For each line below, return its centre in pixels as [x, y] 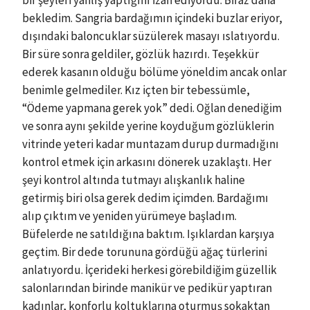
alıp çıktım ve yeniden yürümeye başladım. [129, 216]
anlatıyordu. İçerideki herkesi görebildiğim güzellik [149, 270]
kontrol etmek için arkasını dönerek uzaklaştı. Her [147, 162]
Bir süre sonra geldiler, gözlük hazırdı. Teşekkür [140, 54]
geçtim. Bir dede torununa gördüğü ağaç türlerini [145, 252]
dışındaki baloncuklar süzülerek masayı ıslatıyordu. [151, 36]
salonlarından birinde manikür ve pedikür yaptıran [147, 288]
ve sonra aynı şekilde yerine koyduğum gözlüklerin [148, 126]
